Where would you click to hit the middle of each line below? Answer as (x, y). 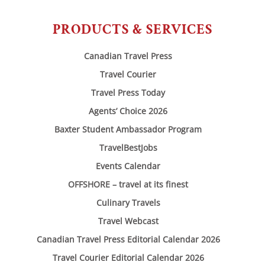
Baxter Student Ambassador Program (128, 130)
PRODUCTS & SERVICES (132, 30)
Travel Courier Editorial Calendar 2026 (128, 258)
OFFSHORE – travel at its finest (128, 185)
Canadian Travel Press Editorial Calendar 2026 (128, 240)
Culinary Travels (128, 203)
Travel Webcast (128, 221)
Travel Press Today (128, 93)
